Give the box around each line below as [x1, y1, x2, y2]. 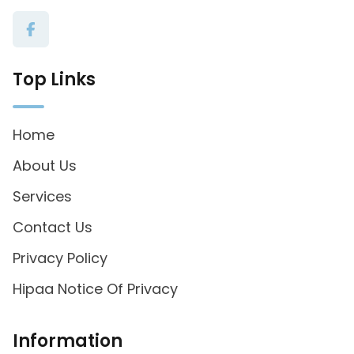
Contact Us [13, 217, 92, 237]
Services [13, 186, 72, 206]
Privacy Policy [13, 248, 107, 268]
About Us [13, 156, 77, 175]
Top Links [13, 67, 96, 92]
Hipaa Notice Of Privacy [13, 279, 178, 299]
